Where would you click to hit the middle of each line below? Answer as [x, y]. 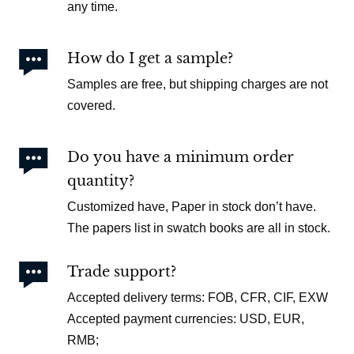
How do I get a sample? [151, 59]
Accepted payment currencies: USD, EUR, [186, 318]
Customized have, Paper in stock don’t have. [192, 206]
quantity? [101, 181]
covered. [92, 105]
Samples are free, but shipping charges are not [198, 84]
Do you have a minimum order [181, 158]
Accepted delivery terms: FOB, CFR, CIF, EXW [198, 297]
